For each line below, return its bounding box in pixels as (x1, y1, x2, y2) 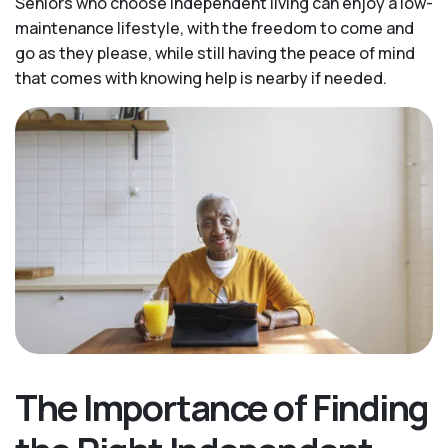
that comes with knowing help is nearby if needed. (15, 67, 387, 89)
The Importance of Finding (15, 383, 429, 433)
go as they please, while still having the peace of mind (15, 42, 415, 64)
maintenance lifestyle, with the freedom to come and (15, 17, 414, 39)
